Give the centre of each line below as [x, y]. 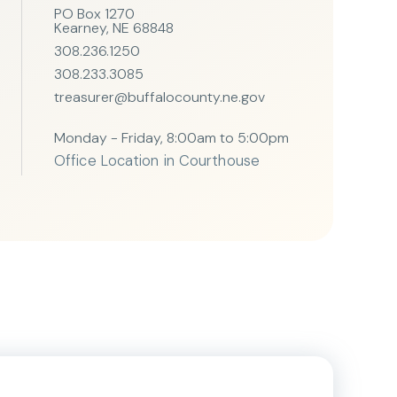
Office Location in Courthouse [157, 160]
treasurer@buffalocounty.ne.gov [160, 97]
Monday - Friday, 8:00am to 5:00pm [171, 137]
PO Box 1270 [94, 13]
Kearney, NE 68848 [114, 27]
